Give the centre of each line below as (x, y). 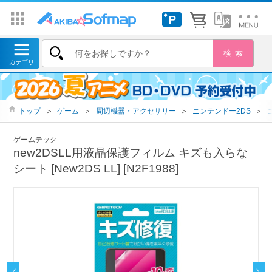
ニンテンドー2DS (221, 111)
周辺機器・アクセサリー (136, 111)
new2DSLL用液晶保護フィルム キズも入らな (131, 152)
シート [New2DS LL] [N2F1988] (96, 168)
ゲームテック (36, 139)
